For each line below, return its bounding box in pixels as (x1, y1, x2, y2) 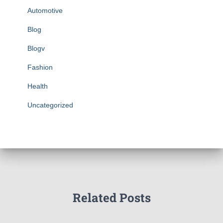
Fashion (27, 63, 53, 71)
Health (27, 82, 48, 90)
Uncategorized (27, 101, 73, 109)
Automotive (27, 6, 63, 14)
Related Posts (72, 190, 151, 206)
